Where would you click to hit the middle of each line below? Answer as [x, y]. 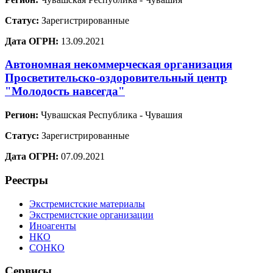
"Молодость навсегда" [65, 91]
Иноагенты [53, 225]
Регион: [22, 115]
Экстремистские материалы [87, 204]
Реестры [27, 180]
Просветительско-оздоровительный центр [116, 78]
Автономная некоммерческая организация [119, 65]
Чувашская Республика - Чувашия [110, 115]
